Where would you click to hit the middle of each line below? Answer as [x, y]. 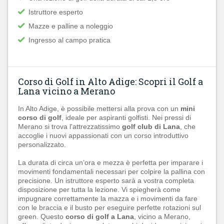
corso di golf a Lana [100, 216]
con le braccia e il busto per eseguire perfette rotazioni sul [109, 207]
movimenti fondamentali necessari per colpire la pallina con [111, 171]
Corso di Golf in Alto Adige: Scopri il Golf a [110, 81]
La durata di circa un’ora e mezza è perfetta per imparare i [110, 162]
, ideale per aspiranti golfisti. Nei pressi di [126, 117]
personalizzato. [42, 144]
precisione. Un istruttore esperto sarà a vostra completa [106, 180]
